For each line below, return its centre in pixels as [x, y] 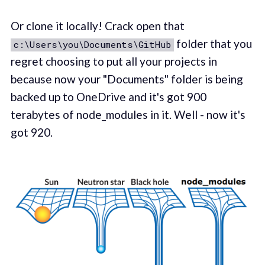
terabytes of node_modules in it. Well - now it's [128, 115]
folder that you [213, 44]
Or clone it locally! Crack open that [97, 26]
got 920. [31, 132]
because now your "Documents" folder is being [127, 79]
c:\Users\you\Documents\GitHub [92, 45]
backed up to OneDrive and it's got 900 [108, 97]
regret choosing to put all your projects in [114, 62]
